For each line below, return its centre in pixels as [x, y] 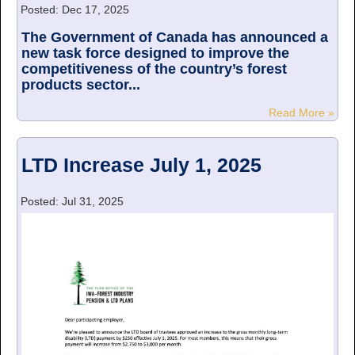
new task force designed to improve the [155, 53]
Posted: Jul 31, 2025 [71, 202]
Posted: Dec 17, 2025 [73, 10]
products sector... [81, 85]
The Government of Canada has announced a [175, 38]
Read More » [303, 113]
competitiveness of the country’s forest [154, 69]
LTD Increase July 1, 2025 [141, 166]
